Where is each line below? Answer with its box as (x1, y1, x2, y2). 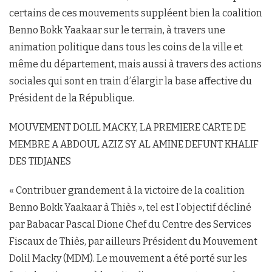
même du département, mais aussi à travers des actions (9, 58, 262, 70)
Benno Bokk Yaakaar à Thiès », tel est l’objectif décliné (9, 202, 251, 214)
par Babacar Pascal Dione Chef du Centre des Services (9, 219, 251, 231)
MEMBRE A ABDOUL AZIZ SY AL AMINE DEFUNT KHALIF (9, 138, 259, 151)
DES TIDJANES (9, 155, 71, 168)
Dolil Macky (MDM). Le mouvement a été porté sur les (9, 253, 247, 265)
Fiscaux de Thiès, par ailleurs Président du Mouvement (9, 236, 257, 248)
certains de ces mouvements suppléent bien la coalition (9, 7, 262, 19)
